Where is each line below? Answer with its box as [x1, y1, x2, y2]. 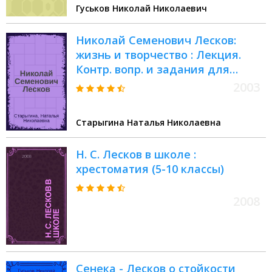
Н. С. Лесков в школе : [76, 147, 196, 162]
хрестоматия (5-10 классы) [76, 161, 224, 177]
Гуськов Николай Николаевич [76, 2, 207, 15]
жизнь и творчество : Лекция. [76, 47, 241, 63]
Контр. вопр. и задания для [76, 62, 229, 77]
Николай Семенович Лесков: [76, 33, 236, 48]
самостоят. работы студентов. [76, 76, 244, 92]
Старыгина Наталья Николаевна [76, 117, 221, 129]
